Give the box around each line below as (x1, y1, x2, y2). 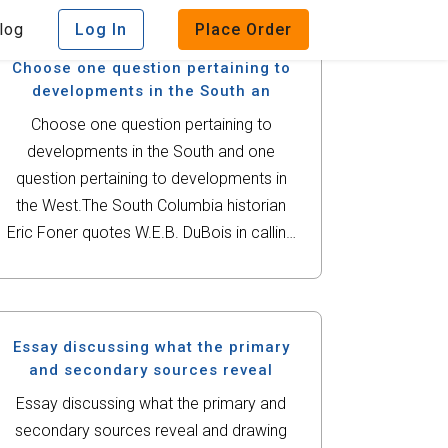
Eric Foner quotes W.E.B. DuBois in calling (7, 223, 296, 242)
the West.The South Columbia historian (16, 196, 158, 215)
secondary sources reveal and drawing (15, 421, 288, 440)
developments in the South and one (27, 142, 276, 161)
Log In (75, 20, 127, 39)
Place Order (195, 20, 292, 39)
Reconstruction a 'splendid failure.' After (14, 250, 289, 269)
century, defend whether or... (52, 304, 250, 323)
